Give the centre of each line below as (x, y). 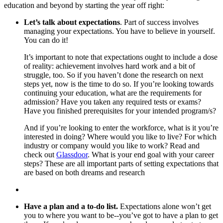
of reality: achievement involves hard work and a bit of (110, 66)
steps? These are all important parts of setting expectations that (121, 163)
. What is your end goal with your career (151, 154)
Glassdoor (72, 154)
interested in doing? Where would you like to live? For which (120, 136)
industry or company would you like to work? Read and (112, 145)
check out (40, 154)
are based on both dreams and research (84, 172)
